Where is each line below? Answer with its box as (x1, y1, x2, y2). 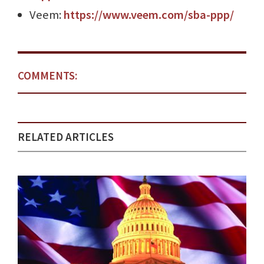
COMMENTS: (18, 68, 77, 83)
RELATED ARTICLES (18, 130, 114, 144)
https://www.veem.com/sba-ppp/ (64, 7, 234, 23)
